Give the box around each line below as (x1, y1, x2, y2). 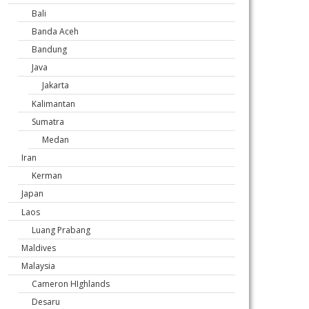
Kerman (32, 170, 62, 182)
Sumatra (32, 115, 64, 128)
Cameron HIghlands (32, 278, 110, 290)
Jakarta (42, 79, 69, 92)
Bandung (32, 43, 67, 55)
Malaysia (21, 259, 55, 272)
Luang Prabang (32, 223, 90, 236)
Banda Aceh (32, 25, 79, 37)
